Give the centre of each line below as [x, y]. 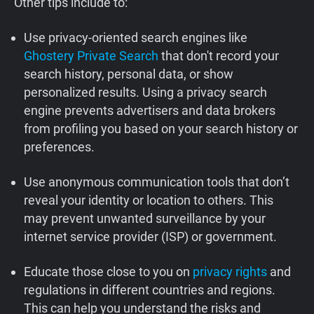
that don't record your [219, 56]
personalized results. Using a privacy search [146, 93]
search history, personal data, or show [129, 74]
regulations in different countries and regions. [150, 290]
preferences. [60, 147]
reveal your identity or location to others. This [149, 200]
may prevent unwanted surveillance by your [145, 219]
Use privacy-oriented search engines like [136, 38]
